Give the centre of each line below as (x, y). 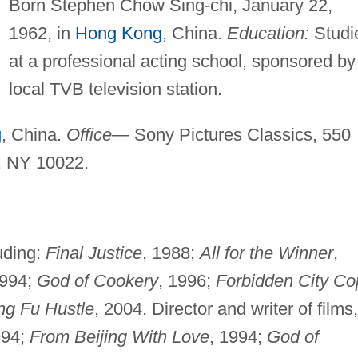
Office (89, 134)
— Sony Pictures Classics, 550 (231, 134)
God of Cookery (97, 280)
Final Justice (93, 253)
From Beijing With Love (119, 336)
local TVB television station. (115, 89)
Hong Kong (118, 33)
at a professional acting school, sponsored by (182, 61)
